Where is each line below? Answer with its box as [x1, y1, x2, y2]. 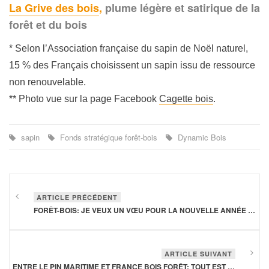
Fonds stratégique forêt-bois [58, 131, 160, 144]
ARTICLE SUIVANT [165, 249, 232, 259]
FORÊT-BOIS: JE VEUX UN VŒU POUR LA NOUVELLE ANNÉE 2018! [248, 205, 255, 216]
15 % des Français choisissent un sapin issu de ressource [9, 60, 255, 71]
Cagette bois [159, 94, 213, 104]
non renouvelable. [9, 77, 86, 88]
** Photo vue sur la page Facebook [9, 94, 159, 104]
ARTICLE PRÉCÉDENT [37, 193, 118, 202]
